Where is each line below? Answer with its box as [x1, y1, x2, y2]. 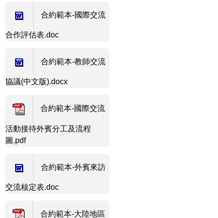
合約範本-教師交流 [41, 57, 106, 66]
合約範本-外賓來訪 [41, 163, 106, 171]
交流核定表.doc [5, 182, 59, 191]
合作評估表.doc [5, 30, 59, 39]
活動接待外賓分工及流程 [5, 124, 91, 133]
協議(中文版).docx [5, 77, 68, 86]
